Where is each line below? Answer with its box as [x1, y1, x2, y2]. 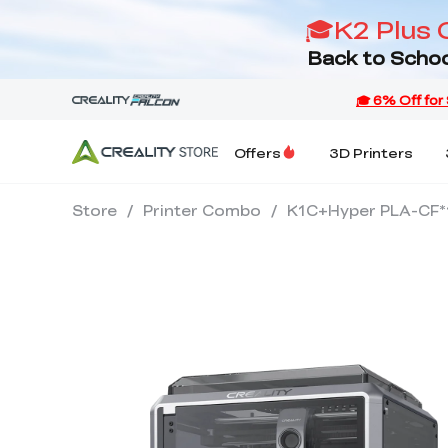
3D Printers [329, 142, 413, 162]
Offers [234, 142, 281, 162]
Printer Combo [143, 200, 261, 220]
